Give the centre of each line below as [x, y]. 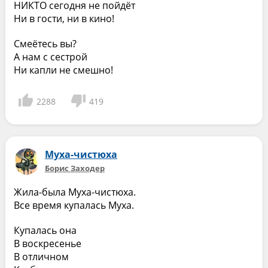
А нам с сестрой [50, 57]
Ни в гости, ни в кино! [64, 19]
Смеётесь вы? [45, 44]
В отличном [41, 257]
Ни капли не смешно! [63, 70]
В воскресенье [47, 243]
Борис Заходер [74, 168]
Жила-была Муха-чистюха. [74, 192]
